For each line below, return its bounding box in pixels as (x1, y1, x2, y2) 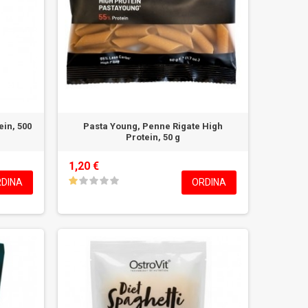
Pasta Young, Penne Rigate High (83, 121, 223, 132)
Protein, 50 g (126, 132, 181, 143)
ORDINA (192, 177, 227, 188)
